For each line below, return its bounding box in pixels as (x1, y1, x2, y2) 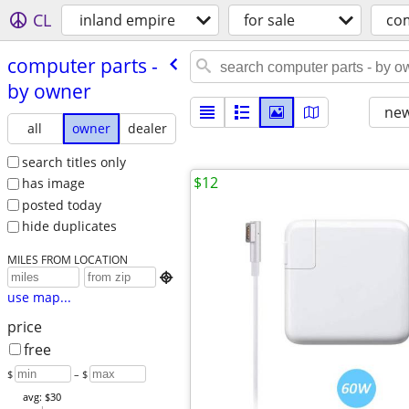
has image (21, 174, 85, 193)
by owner (6, 78, 91, 104)
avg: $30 (22, 390, 61, 404)
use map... (6, 288, 71, 307)
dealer (128, 119, 168, 137)
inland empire (79, 10, 175, 30)
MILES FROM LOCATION (6, 252, 128, 267)
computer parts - (6, 52, 158, 79)
